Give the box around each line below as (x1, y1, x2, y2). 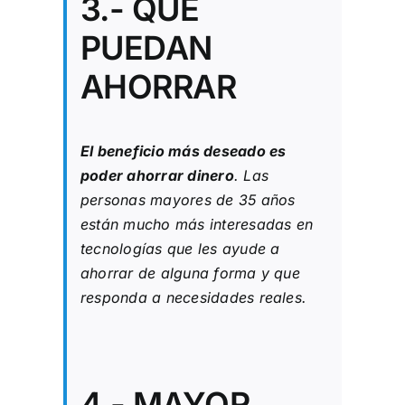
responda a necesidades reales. (80, 287, 307, 306)
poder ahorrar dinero (80, 165, 234, 184)
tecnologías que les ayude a (80, 239, 280, 258)
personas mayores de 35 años (80, 190, 296, 209)
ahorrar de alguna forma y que (80, 263, 300, 282)
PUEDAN (80, 27, 212, 68)
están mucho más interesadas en (80, 214, 314, 233)
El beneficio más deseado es (80, 141, 287, 160)
